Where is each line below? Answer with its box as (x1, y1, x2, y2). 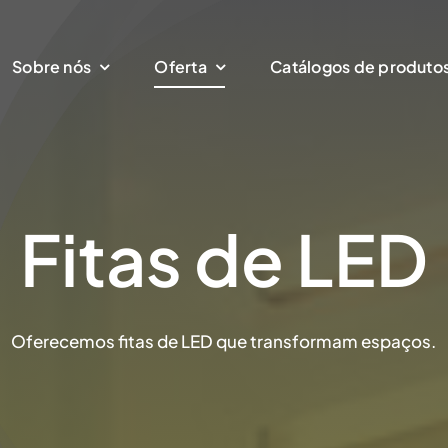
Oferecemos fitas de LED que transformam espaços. (11, 330, 437, 352)
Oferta (154, 56, 207, 77)
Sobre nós (12, 56, 92, 77)
